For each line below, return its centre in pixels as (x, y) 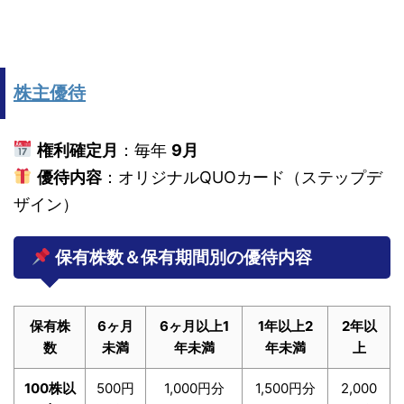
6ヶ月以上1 (194, 326)
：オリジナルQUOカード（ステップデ (242, 177)
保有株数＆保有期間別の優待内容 (181, 257)
